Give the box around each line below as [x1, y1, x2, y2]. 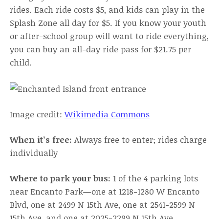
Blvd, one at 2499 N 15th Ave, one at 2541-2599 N [10, 199, 195, 210]
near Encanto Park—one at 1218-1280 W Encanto [10, 186, 199, 197]
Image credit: [10, 109, 65, 120]
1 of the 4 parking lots [110, 173, 198, 184]
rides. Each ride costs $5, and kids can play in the [10, 4, 205, 15]
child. [10, 57, 34, 68]
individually [10, 147, 60, 158]
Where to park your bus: [10, 173, 110, 184]
